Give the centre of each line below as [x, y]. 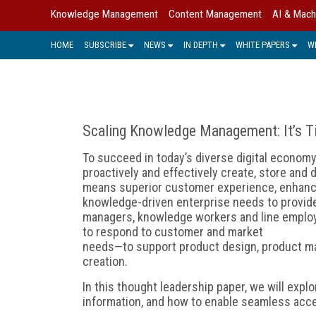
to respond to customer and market [173, 231]
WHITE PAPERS [263, 44]
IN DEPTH [201, 44]
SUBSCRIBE [105, 44]
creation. [105, 261]
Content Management [215, 14]
